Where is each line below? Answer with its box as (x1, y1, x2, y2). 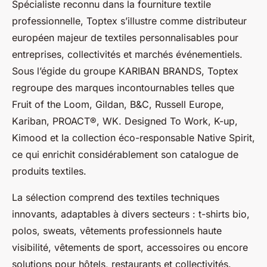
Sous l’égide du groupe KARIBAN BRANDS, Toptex (12, 65, 238, 77)
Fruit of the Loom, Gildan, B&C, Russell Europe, (12, 98, 224, 111)
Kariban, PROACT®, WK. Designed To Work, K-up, (12, 115, 238, 128)
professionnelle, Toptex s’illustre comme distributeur (12, 15, 247, 27)
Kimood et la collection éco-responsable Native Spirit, (12, 132, 255, 144)
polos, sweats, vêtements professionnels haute (12, 225, 222, 237)
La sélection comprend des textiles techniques (12, 191, 219, 204)
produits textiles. (12, 165, 86, 178)
